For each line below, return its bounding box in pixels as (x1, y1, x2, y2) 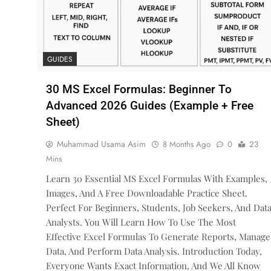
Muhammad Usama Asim (57, 138, 146, 151)
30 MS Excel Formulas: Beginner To (46, 82, 232, 97)
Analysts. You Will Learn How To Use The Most (46, 216, 236, 229)
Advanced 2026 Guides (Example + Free (46, 99, 253, 113)
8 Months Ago (163, 139, 211, 151)
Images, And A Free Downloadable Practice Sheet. (46, 187, 247, 200)
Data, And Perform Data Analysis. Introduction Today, (46, 245, 262, 258)
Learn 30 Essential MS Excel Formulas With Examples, (46, 172, 267, 185)
